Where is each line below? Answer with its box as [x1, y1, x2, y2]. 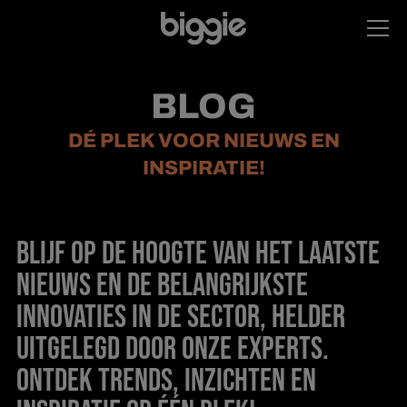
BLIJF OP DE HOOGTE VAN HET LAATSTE [15, 234, 380, 274]
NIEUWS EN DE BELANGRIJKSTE [15, 266, 308, 306]
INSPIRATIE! [142, 156, 265, 179]
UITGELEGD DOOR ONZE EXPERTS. [15, 330, 329, 370]
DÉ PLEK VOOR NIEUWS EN [67, 129, 340, 152]
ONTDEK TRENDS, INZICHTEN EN [15, 362, 316, 402]
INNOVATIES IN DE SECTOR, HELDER [15, 298, 345, 338]
